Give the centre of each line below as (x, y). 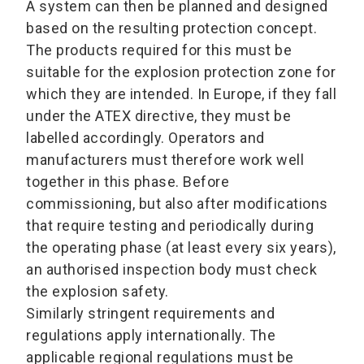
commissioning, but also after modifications (177, 203)
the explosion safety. (99, 291)
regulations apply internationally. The (151, 335)
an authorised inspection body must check (171, 269)
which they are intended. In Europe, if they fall (181, 93)
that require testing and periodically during (170, 225)
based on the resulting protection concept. (171, 28)
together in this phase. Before (128, 181)
